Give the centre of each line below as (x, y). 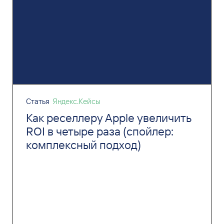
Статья (37, 101)
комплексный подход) (83, 144)
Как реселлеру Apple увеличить (108, 117)
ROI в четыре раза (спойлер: (99, 131)
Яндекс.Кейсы (76, 101)
